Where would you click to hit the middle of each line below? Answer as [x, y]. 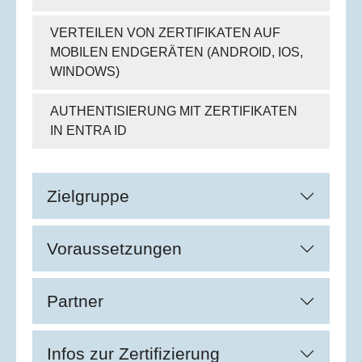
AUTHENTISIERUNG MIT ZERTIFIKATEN [173, 112]
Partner [75, 301]
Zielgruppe [88, 196]
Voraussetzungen [114, 249]
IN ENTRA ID [88, 131]
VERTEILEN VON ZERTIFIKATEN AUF [165, 33]
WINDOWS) [84, 72]
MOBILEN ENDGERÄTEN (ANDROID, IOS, [176, 53]
